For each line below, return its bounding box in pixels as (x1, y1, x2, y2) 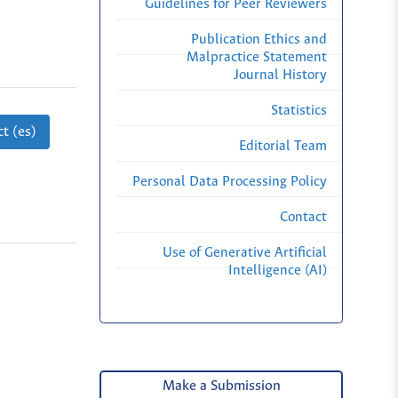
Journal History (234, 68, 327, 84)
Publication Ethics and (191, 32, 327, 48)
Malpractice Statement (187, 50, 327, 66)
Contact (280, 210, 327, 226)
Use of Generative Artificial (163, 245, 327, 261)
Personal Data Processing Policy (132, 174, 327, 190)
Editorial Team (239, 139, 327, 155)
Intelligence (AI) (228, 263, 327, 279)
